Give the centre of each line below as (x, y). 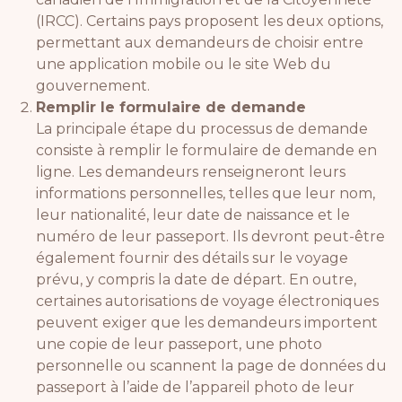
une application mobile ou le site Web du (184, 64)
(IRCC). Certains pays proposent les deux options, (210, 21)
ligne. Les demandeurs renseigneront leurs (191, 171)
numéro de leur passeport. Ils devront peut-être (210, 236)
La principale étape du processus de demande (202, 128)
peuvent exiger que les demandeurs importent (207, 322)
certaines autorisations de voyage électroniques (207, 301)
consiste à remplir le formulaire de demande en (206, 150)
